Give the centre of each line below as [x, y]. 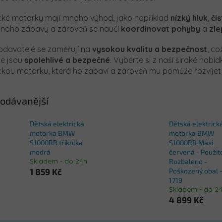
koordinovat [145, 28]
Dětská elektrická [57, 124]
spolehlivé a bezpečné [67, 60]
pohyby [186, 28]
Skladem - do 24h [58, 161]
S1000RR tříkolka [56, 143]
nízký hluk [189, 18]
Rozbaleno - [188, 162]
